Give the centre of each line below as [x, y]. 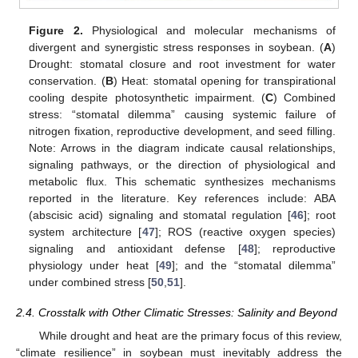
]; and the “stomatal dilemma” [253, 266]
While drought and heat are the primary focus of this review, [190, 335]
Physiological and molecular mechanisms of [209, 31]
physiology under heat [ [94, 266]
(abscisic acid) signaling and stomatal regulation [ [160, 215]
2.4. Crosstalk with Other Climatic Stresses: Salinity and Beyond [177, 313]
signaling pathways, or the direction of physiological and [182, 165]
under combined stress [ [90, 282]
